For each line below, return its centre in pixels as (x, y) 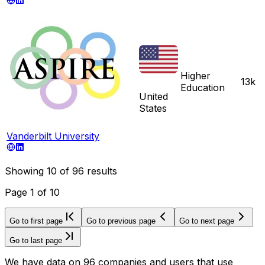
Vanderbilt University (53, 136)
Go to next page (207, 221)
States (153, 108)
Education (203, 87)
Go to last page (36, 240)
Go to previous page (121, 221)
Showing (26, 171)
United (153, 96)
